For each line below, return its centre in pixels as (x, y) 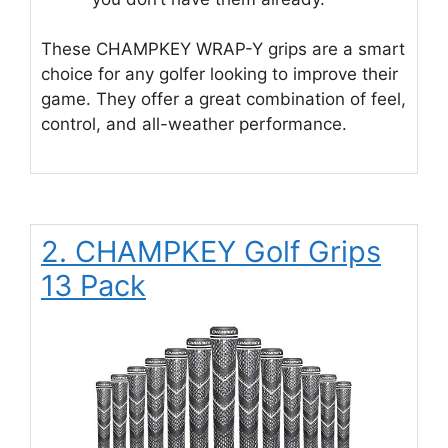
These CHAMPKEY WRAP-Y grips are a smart (223, 49)
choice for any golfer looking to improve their (219, 74)
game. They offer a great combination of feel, (223, 99)
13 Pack (93, 285)
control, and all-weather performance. (194, 124)
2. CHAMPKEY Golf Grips (211, 251)
